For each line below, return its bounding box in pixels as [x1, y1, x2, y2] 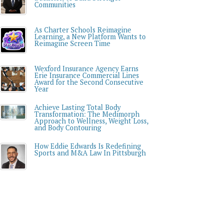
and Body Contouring [34, 123, 101, 132]
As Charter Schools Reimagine [34, 25, 131, 34]
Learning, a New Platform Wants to [34, 32, 146, 41]
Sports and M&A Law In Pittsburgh [34, 148, 146, 157]
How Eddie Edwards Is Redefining [34, 141, 141, 151]
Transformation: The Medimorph [34, 109, 139, 119]
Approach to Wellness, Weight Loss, [34, 116, 148, 125]
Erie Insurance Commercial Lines [34, 71, 139, 80]
